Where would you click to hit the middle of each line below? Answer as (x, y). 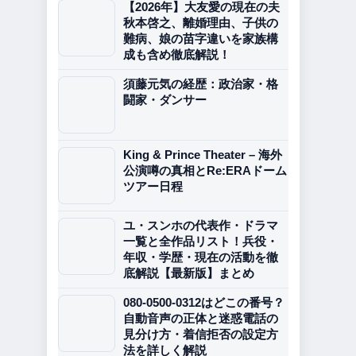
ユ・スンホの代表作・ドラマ (201, 225)
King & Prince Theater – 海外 (203, 155)
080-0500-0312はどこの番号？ (204, 302)
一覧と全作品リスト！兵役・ (201, 241)
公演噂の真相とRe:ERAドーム (205, 170)
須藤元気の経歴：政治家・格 (201, 84)
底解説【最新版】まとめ (189, 273)
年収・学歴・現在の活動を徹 (201, 257)
